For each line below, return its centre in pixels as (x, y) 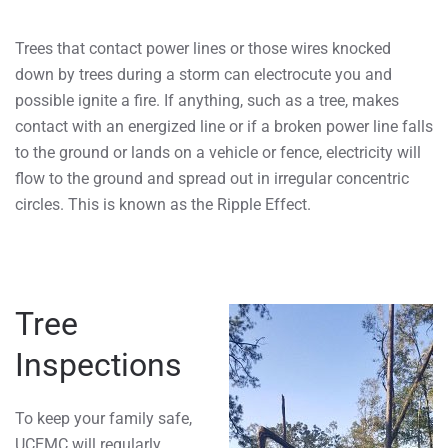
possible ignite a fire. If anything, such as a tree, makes (207, 101)
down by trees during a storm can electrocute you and (203, 75)
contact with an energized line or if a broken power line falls (224, 127)
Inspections (98, 365)
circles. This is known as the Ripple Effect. (163, 205)
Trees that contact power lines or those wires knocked (203, 49)
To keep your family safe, (103, 419)
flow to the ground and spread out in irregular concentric (212, 179)
